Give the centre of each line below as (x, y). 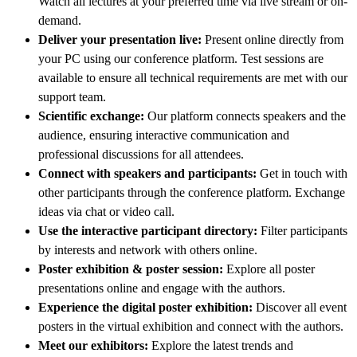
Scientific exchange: (93, 116)
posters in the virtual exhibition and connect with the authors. (191, 326)
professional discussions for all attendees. (141, 154)
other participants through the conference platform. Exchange (192, 192)
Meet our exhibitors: (95, 345)
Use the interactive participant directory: (149, 230)
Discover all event (301, 307)
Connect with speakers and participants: (149, 173)
